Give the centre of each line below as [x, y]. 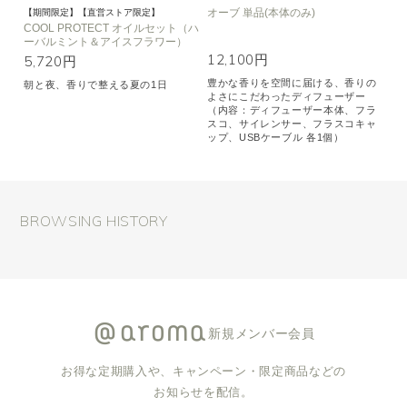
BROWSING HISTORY [94, 221]
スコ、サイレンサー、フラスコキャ [292, 124]
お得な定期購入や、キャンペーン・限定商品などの [203, 371]
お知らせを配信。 [203, 392]
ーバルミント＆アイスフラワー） [106, 42]
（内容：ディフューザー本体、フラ [292, 110]
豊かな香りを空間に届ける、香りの [292, 83]
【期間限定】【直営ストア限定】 [92, 12]
